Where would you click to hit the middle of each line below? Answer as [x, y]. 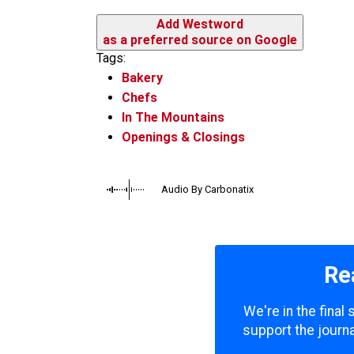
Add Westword [200, 24]
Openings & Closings [183, 137]
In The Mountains [173, 117]
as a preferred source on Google [200, 40]
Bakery [142, 78]
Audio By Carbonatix [207, 189]
